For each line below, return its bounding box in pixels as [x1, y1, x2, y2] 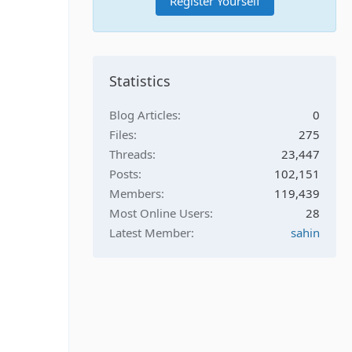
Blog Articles [109, 107, 178, 123]
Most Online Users [109, 205, 210, 221]
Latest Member [109, 225, 191, 240]
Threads [109, 146, 152, 162]
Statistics [109, 71, 170, 90]
